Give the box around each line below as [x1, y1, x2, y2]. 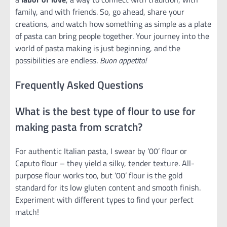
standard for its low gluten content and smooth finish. [15, 181, 201, 194]
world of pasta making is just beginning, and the [15, 42, 180, 55]
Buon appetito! [100, 54, 146, 67]
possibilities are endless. [15, 54, 100, 67]
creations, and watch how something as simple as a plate [15, 18, 211, 30]
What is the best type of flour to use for [15, 102, 196, 119]
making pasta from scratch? [15, 118, 142, 135]
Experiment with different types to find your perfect [15, 194, 194, 206]
